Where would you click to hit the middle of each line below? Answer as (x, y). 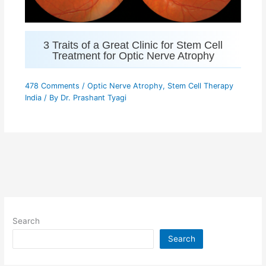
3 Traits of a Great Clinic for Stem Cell (133, 45)
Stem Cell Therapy (200, 85)
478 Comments (52, 85)
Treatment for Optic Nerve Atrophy (133, 55)
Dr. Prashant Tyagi (93, 97)
